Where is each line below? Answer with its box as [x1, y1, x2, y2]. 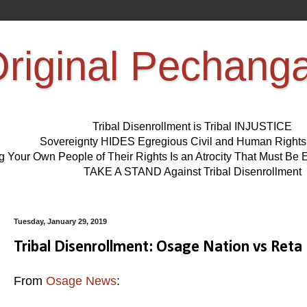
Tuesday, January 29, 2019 [14, 217, 107, 226]
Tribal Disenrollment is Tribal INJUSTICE [93, 121, 292, 133]
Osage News [46, 273, 116, 288]
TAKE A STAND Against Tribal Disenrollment [83, 166, 302, 178]
